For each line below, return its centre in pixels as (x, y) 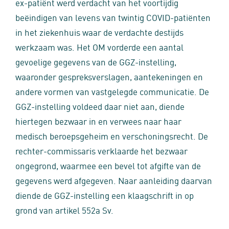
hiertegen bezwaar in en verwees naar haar (98, 121)
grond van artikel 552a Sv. (64, 210)
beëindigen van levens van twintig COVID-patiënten (113, 17)
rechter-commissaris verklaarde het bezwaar (101, 150)
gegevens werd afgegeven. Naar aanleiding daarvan (114, 180)
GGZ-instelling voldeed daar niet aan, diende (100, 106)
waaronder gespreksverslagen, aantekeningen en (109, 76)
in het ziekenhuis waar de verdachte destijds (99, 32)
